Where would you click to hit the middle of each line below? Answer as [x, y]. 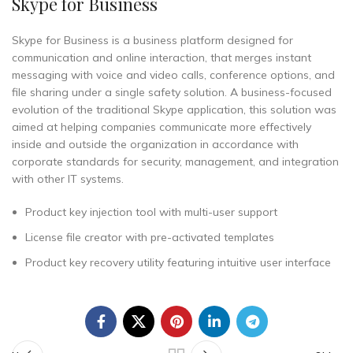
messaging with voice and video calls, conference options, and [173, 75]
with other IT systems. [68, 179]
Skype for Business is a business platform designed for [152, 40]
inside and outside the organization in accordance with [155, 144]
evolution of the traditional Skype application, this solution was [174, 110]
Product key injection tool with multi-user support [151, 212]
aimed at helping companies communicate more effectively [162, 127]
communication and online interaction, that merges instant [162, 58]
